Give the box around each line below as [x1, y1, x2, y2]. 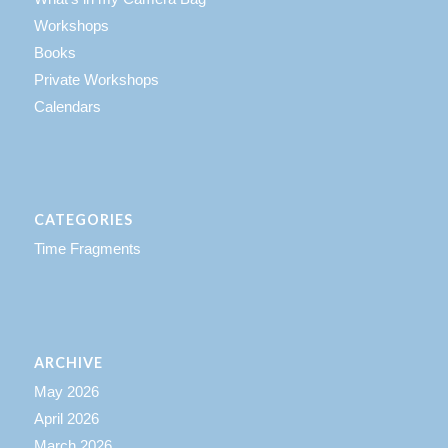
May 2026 [33, 382, 99, 400]
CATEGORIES [33, 211, 133, 229]
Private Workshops [33, 71, 159, 89]
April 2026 [33, 409, 99, 427]
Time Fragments [33, 240, 141, 258]
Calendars [33, 98, 101, 116]
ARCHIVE [33, 353, 103, 371]
